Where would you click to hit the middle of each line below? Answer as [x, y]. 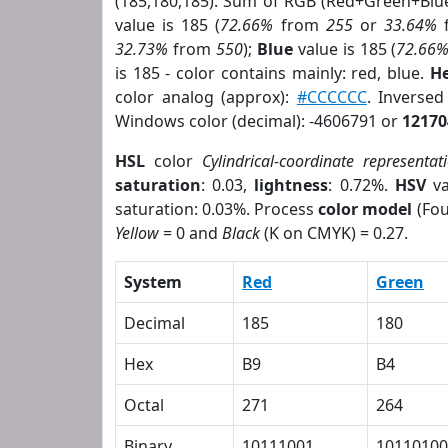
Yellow [137, 233]
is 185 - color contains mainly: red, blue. [272, 73]
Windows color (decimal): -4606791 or [258, 121]
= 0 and [190, 233]
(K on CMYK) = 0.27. [334, 233]
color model [365, 209]
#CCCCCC [331, 97]
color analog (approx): [206, 97]
